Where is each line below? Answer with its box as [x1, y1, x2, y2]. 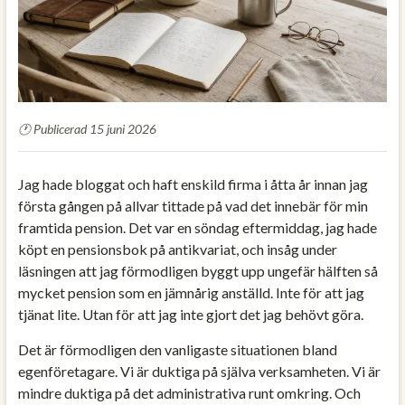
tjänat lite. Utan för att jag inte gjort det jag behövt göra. [17, 305, 363, 323]
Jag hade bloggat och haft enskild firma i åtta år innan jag [17, 174, 368, 193]
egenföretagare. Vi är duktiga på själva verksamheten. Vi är [17, 362, 381, 380]
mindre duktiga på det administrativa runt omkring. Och [17, 383, 361, 401]
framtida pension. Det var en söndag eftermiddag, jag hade [17, 218, 377, 236]
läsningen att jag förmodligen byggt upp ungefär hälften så [17, 261, 378, 279]
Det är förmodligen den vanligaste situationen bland [17, 340, 337, 358]
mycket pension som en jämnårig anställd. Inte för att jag [17, 283, 364, 301]
